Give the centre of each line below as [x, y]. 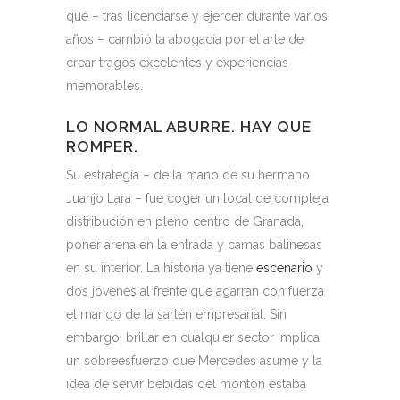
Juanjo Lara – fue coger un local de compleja [197, 198]
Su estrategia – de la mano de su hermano [188, 175]
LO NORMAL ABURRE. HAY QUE [189, 127]
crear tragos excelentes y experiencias [177, 62]
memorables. [104, 86]
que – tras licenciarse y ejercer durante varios [197, 16]
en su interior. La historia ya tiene [161, 268]
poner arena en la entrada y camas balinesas [194, 245]
